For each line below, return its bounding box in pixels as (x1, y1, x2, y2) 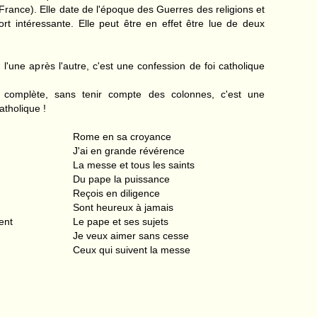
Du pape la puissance (73, 173, 170, 185)
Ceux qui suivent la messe (73, 244, 190, 255)
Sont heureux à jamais (73, 202, 173, 213)
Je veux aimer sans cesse (73, 230, 189, 241)
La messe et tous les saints (73, 159, 195, 171)
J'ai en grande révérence (73, 145, 185, 156)
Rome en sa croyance (73, 131, 171, 142)
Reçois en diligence (73, 188, 160, 199)
